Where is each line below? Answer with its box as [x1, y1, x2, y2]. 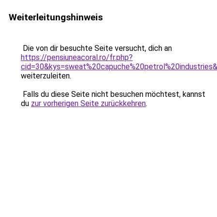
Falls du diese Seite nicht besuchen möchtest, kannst [21, 90, 205, 99]
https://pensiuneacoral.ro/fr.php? [21, 53, 133, 62]
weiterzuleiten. [21, 71, 71, 80]
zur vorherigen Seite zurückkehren [31, 99, 146, 108]
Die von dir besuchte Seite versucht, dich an [21, 44, 172, 53]
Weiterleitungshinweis [9, 12, 103, 23]
